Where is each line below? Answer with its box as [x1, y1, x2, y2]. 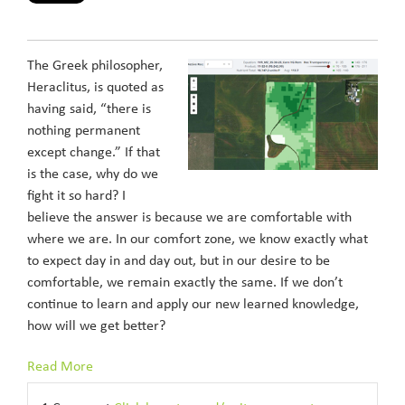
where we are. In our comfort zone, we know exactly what [27, 232, 368, 247]
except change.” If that [27, 146, 160, 160]
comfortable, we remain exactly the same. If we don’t [27, 276, 343, 290]
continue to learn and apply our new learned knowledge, [27, 297, 359, 312]
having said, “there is [27, 102, 151, 117]
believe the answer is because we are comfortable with [27, 211, 352, 225]
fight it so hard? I [27, 189, 126, 203]
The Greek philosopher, [27, 59, 163, 73]
